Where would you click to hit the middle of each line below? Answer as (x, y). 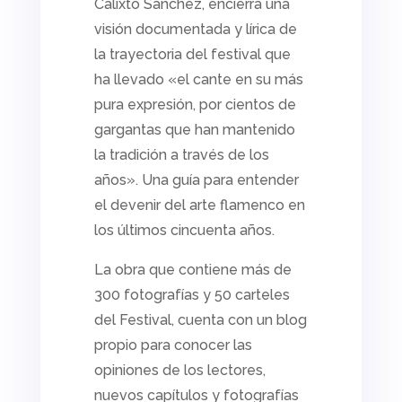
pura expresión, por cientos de (195, 105)
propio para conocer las (173, 345)
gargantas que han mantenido (194, 130)
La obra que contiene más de (192, 270)
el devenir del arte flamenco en (199, 205)
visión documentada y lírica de (195, 30)
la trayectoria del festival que (192, 55)
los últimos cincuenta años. (184, 231)
